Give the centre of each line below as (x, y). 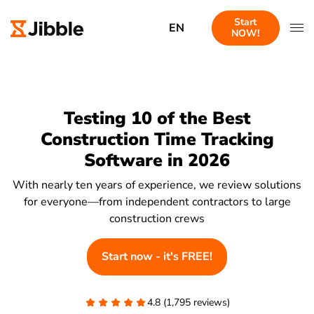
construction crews (157, 218)
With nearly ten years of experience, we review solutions (157, 185)
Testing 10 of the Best (157, 118)
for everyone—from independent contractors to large (157, 202)
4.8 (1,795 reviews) (189, 302)
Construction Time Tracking (157, 139)
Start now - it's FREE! (157, 256)
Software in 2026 (157, 161)
